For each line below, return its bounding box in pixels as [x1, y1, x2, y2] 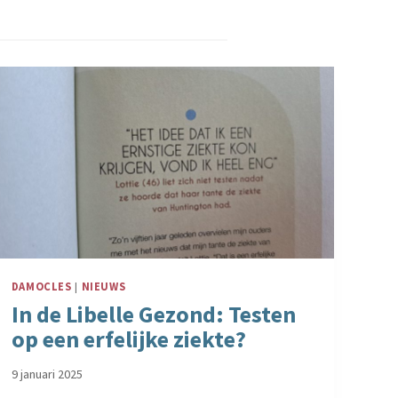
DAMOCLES [11, 279, 72, 293]
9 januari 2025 [11, 366, 83, 383]
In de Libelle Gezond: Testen [11, 298, 296, 329]
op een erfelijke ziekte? [11, 323, 246, 354]
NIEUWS [81, 279, 126, 293]
